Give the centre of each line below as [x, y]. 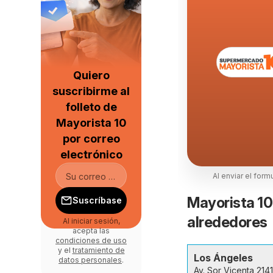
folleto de [91, 107]
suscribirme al [91, 91]
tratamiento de [98, 250]
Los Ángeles [223, 258]
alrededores [227, 222]
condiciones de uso [91, 240]
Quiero [91, 75]
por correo [91, 139]
